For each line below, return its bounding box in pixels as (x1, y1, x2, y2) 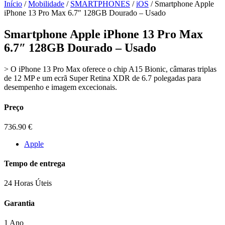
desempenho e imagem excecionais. (4, 83, 117, 92)
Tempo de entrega (4, 159, 65, 168)
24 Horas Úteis (4, 179, 52, 188)
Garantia (4, 198, 35, 207)
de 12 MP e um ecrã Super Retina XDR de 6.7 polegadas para (4, 74, 201, 83)
